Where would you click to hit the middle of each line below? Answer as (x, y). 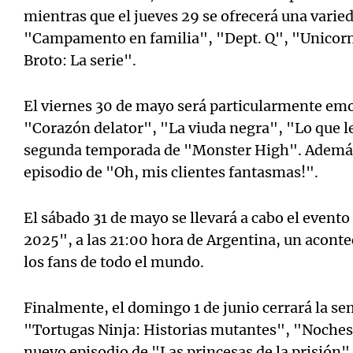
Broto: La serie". (80, 60)
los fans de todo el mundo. (114, 262)
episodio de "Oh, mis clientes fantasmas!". (171, 172)
